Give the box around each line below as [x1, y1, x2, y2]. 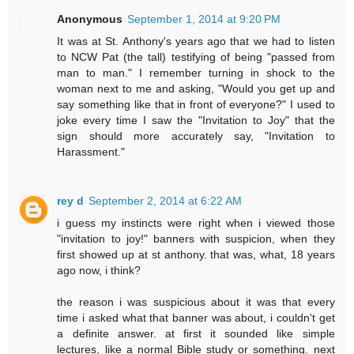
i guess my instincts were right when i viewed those [57, 216, 335, 229]
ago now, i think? [57, 263, 141, 277]
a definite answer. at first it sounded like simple [57, 326, 335, 340]
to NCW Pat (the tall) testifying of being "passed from [57, 50, 335, 63]
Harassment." [57, 145, 126, 158]
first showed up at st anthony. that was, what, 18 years [57, 247, 335, 261]
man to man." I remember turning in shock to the [57, 66, 335, 79]
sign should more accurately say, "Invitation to [57, 129, 335, 142]
